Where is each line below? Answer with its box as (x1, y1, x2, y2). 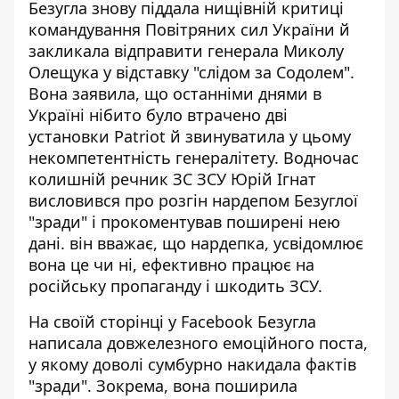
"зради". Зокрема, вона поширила (28, 375, 297, 396)
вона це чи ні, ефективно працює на (28, 254, 314, 275)
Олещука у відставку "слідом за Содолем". (28, 61, 354, 83)
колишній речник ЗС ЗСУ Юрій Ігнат (28, 168, 316, 190)
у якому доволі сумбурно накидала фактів (28, 354, 356, 375)
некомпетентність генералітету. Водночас (28, 147, 359, 168)
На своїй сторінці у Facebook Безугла (28, 311, 316, 332)
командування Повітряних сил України (28, 19, 335, 40)
